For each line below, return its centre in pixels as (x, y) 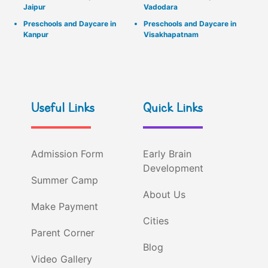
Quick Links (173, 108)
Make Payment (65, 207)
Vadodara (161, 7)
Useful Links (63, 108)
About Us (164, 195)
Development (173, 168)
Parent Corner (63, 233)
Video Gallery (62, 259)
